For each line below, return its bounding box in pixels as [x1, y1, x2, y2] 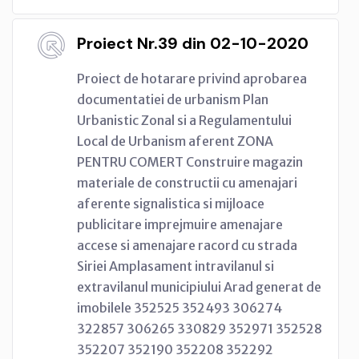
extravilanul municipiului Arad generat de [77, 278, 321, 295]
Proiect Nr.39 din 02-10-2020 [77, 32, 309, 54]
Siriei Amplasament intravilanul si [77, 257, 274, 274]
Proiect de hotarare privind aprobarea [77, 70, 307, 87]
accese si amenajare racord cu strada [77, 236, 297, 253]
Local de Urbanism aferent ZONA [77, 132, 273, 149]
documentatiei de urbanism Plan [77, 91, 268, 107]
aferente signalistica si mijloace [77, 195, 264, 212]
